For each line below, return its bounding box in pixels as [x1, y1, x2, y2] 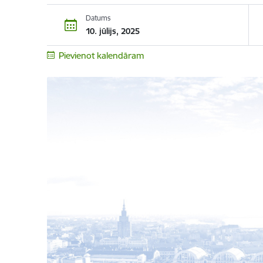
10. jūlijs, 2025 [85, 25, 140, 36]
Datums [85, 13, 111, 22]
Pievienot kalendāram [59, 50, 144, 61]
